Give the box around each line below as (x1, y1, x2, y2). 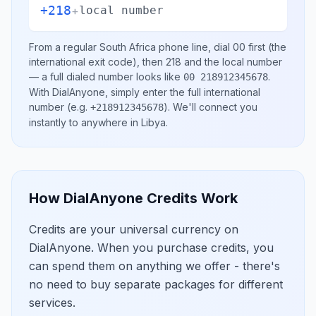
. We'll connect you (168, 101, 257, 113)
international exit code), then (29, 56, 166, 68)
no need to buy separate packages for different (29, 277, 283, 291)
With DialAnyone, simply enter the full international (29, 86, 260, 98)
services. (29, 296, 75, 310)
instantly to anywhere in (29, 116, 141, 128)
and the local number (181, 56, 282, 68)
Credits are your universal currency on (29, 222, 238, 236)
